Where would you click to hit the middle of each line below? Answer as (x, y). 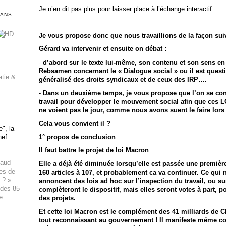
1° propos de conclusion (77, 137)
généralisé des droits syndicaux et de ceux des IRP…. (123, 79)
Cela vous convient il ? (74, 124)
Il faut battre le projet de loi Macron (94, 150)
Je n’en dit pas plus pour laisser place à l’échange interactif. (126, 9)
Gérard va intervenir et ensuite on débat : (102, 49)
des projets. (57, 198)
